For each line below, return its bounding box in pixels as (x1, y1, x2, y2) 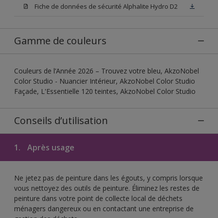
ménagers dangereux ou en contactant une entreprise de (14, 203, 194, 213)
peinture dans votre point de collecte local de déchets (14, 193, 182, 203)
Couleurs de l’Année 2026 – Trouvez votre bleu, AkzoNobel (14, 66, 199, 75)
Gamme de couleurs (14, 34, 107, 47)
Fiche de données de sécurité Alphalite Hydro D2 (35, 1, 178, 11)
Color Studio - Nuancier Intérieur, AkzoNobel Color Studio (14, 76, 195, 86)
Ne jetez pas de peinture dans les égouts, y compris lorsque (14, 173, 203, 182)
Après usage (25, 142, 74, 153)
